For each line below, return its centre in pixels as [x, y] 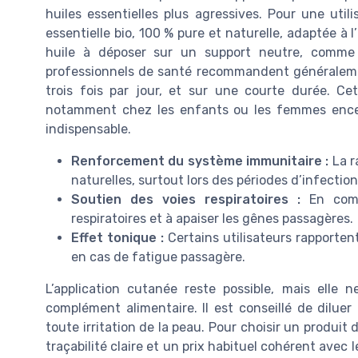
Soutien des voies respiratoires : [186, 199]
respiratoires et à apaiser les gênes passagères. [212, 218]
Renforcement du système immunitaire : [200, 161]
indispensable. [88, 129]
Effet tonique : [117, 237]
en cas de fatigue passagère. [158, 257]
